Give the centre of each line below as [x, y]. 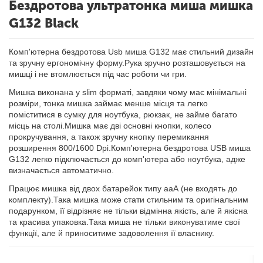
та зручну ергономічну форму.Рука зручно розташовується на [127, 63]
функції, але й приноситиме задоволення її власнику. [112, 233]
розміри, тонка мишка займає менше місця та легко [108, 103]
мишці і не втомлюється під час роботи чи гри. [98, 74]
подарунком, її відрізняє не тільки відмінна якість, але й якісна [128, 211]
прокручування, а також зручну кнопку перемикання [109, 137]
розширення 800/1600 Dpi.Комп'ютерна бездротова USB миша [130, 148]
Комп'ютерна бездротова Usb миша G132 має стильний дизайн [131, 52]
